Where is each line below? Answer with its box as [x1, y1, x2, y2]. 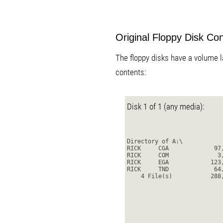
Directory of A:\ [127, 138, 183, 145]
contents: [115, 67, 146, 77]
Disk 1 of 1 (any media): [127, 102, 204, 111]
